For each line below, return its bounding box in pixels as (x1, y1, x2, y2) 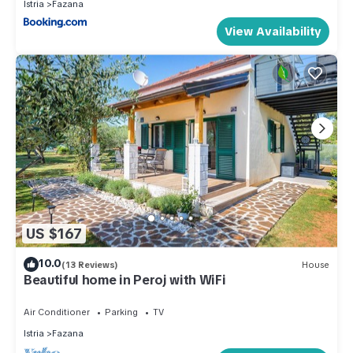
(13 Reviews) (61, 258, 118, 270)
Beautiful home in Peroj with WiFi (24, 272, 226, 289)
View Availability (225, 24, 321, 40)
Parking (105, 307, 138, 318)
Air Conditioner (24, 307, 90, 318)
